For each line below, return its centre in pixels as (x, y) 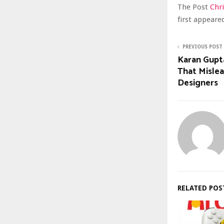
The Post (194, 7)
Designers (198, 83)
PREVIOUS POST (202, 46)
